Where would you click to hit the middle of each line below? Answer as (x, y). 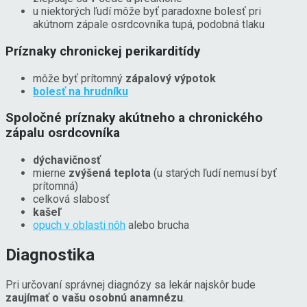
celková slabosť (71, 199)
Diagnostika (50, 255)
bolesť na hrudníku (81, 91)
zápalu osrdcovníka (63, 133)
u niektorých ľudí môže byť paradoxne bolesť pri (147, 12)
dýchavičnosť (68, 160)
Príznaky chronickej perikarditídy (103, 51)
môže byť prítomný (78, 78)
